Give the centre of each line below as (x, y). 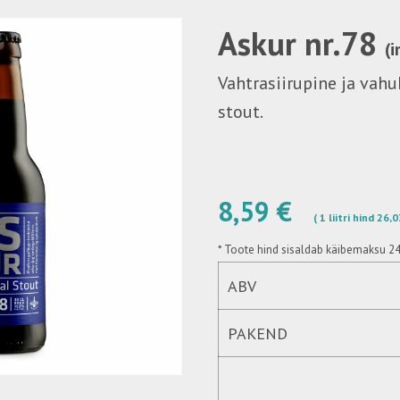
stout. (241, 112)
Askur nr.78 (301, 43)
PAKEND (258, 333)
